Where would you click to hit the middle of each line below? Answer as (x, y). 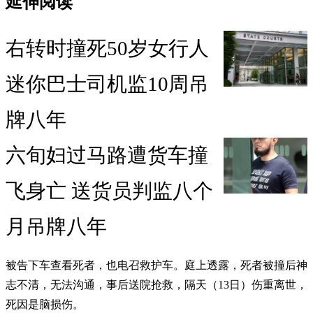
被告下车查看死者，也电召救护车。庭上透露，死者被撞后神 (156, 265)
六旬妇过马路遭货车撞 (107, 155)
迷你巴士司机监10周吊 (107, 84)
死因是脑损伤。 (45, 305)
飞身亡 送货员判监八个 (109, 191)
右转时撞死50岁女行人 (107, 49)
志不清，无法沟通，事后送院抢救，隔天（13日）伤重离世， (156, 285)
